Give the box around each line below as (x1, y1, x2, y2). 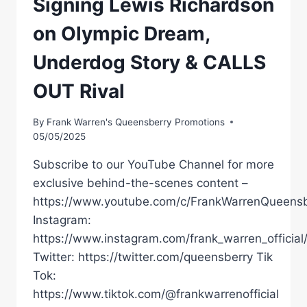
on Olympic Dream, (33, 22, 210, 46)
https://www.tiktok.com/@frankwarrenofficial (33, 286, 279, 301)
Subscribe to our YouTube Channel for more (33, 157, 274, 171)
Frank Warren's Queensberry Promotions (47, 116, 225, 127)
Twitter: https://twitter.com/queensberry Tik (33, 249, 273, 264)
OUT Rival (33, 79, 125, 103)
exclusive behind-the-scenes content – (33, 175, 248, 190)
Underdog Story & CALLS (33, 51, 266, 75)
